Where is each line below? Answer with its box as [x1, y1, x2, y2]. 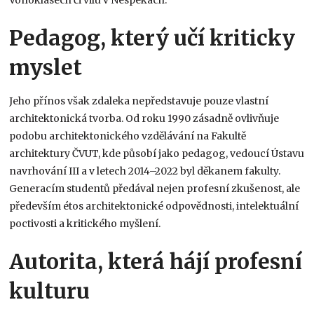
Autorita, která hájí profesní [9, 247, 303, 275]
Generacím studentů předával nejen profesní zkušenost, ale [9, 182, 301, 195]
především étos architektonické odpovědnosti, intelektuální [9, 199, 299, 212]
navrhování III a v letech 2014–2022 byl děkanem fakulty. [9, 164, 281, 177]
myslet [9, 53, 83, 81]
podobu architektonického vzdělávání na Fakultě [9, 129, 247, 142]
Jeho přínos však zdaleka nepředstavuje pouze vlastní [9, 94, 269, 107]
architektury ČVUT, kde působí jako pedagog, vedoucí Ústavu [9, 146, 305, 160]
